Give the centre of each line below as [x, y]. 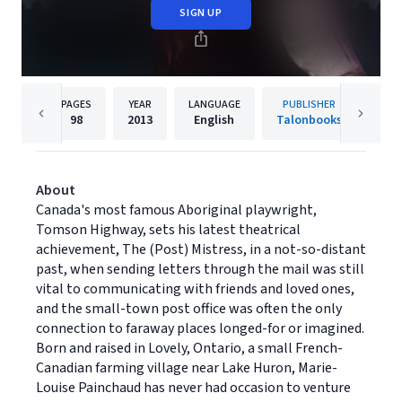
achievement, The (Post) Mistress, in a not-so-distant [201, 249]
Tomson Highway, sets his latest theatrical [168, 229]
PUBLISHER [309, 104]
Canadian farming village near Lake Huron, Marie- [187, 367]
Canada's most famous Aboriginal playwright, [176, 210]
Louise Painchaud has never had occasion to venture [193, 387]
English [214, 120]
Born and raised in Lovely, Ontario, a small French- [189, 348]
